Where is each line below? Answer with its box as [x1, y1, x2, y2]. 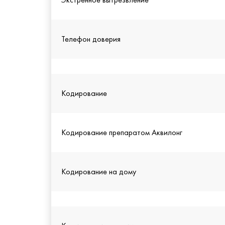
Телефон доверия [61, 34, 121, 44]
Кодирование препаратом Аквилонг [61, 128, 182, 138]
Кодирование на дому [61, 167, 136, 177]
